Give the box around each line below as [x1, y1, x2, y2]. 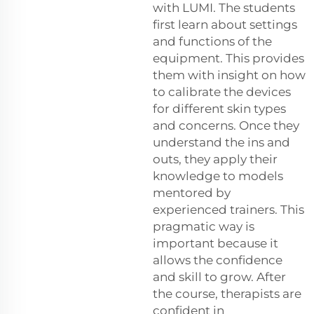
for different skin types [153, 101, 286, 116]
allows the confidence [153, 252, 282, 267]
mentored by [153, 185, 231, 200]
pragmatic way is [153, 219, 254, 233]
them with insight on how [153, 67, 306, 82]
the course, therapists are [153, 286, 301, 301]
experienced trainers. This [153, 202, 304, 217]
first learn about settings [153, 17, 297, 32]
